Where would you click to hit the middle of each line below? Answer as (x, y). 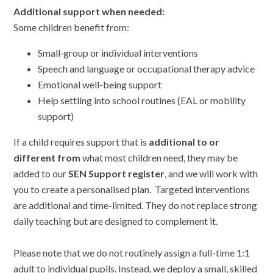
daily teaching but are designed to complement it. (116, 221)
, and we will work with (211, 174)
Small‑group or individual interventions (118, 53)
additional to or (184, 142)
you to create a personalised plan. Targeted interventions (132, 190)
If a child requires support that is (81, 142)
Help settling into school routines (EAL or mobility (142, 101)
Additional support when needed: (90, 12)
